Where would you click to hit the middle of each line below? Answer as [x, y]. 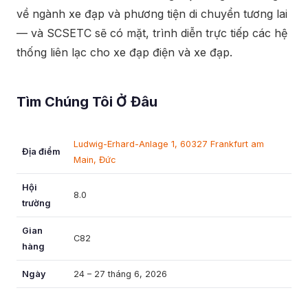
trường [36, 203]
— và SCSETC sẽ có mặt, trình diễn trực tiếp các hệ [152, 33]
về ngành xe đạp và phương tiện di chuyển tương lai [152, 14]
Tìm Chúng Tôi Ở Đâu [87, 102]
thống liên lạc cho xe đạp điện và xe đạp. [124, 52]
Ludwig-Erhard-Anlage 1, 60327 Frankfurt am [169, 144]
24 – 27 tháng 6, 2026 [120, 274]
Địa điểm [41, 152]
